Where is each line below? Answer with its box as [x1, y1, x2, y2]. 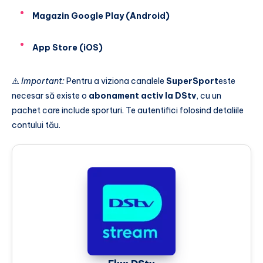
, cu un [196, 90, 221, 101]
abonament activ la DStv [89, 90, 196, 101]
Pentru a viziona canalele [65, 75, 166, 86]
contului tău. [12, 119, 60, 130]
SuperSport [166, 75, 218, 86]
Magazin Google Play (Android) [32, 11, 170, 22]
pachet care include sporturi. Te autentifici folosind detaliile [12, 104, 244, 116]
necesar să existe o [12, 90, 89, 101]
